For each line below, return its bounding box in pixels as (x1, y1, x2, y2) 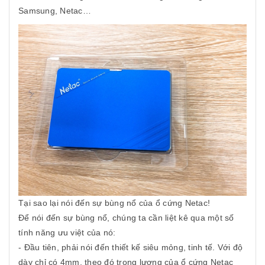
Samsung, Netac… (18, 6, 91, 16)
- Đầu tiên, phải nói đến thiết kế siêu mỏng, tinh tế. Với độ (18, 242, 243, 252)
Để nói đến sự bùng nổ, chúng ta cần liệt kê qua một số (18, 212, 234, 222)
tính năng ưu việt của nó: (18, 227, 116, 237)
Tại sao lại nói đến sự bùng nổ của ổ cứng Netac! (18, 198, 210, 208)
